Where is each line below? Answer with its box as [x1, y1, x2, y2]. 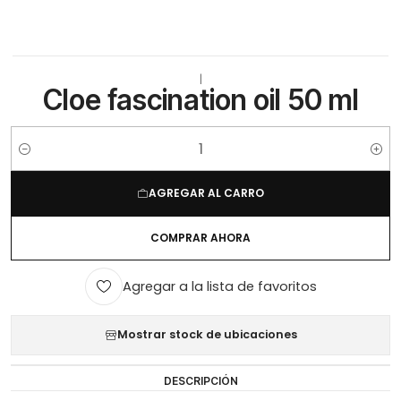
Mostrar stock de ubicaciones [116, 327, 297, 343]
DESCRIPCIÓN [163, 373, 238, 388]
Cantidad [10, 149, 65, 166]
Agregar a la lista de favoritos [122, 277, 317, 296]
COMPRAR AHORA [150, 230, 251, 246]
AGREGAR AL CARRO [149, 185, 264, 201]
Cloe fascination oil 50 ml [42, 82, 359, 118]
